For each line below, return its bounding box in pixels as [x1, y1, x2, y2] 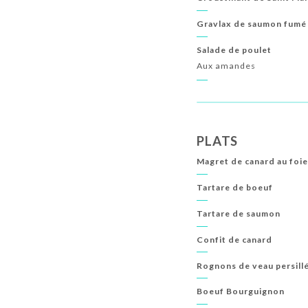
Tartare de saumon [197, 208, 281, 219]
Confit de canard [197, 234, 273, 245]
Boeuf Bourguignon [197, 286, 285, 297]
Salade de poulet [197, 44, 272, 55]
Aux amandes [197, 60, 256, 71]
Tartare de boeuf [197, 182, 274, 193]
